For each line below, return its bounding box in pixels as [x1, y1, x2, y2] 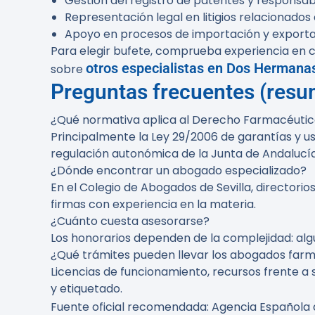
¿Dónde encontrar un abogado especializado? [51, 162, 307, 179]
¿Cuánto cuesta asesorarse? [51, 213, 210, 229]
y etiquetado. [51, 281, 122, 297]
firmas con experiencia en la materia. [51, 196, 256, 212]
